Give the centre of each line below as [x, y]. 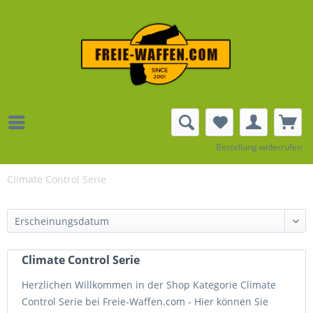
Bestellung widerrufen [259, 147]
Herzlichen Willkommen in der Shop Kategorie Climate [149, 285]
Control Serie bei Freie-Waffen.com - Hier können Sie [145, 301]
